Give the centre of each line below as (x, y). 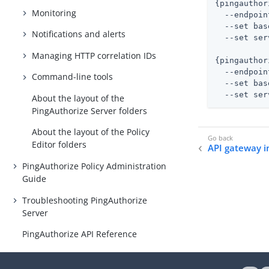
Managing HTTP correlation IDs (94, 55)
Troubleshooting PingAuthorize (85, 200)
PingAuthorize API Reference (80, 234)
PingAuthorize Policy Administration (95, 166)
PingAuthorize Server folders (90, 110)
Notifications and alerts (79, 34)
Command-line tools (73, 77)
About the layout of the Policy (91, 132)
